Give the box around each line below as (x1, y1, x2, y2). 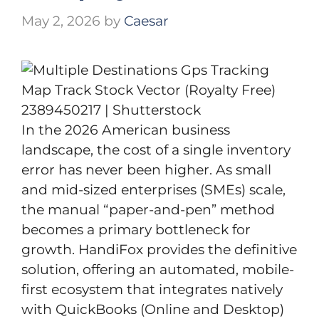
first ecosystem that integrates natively (21, 281, 283, 298)
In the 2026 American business (21, 121, 230, 138)
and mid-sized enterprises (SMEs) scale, (21, 181, 286, 198)
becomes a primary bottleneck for (21, 221, 251, 238)
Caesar (124, 12, 169, 29)
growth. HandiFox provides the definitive (21, 241, 297, 258)
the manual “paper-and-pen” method (21, 201, 275, 218)
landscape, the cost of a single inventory (21, 141, 291, 158)
